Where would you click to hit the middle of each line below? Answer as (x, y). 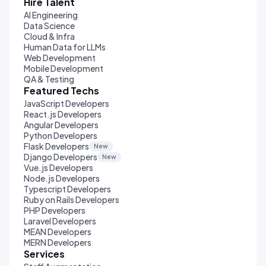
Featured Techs (61, 91)
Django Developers (61, 157)
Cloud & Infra (49, 36)
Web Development (60, 58)
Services (44, 254)
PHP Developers (55, 210)
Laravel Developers (60, 221)
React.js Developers (63, 114)
